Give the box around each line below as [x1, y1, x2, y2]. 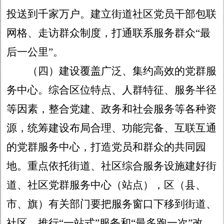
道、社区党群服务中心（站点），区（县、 [6, 179, 206, 191]
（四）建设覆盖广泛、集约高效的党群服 [27, 65, 217, 77]
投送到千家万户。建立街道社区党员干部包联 [6, 8, 217, 20]
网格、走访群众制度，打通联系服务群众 [6, 27, 196, 39]
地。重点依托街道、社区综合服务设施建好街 [6, 160, 217, 172]
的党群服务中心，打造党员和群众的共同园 [6, 141, 206, 153]
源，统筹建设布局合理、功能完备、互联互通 [6, 122, 217, 134]
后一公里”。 [6, 46, 64, 58]
